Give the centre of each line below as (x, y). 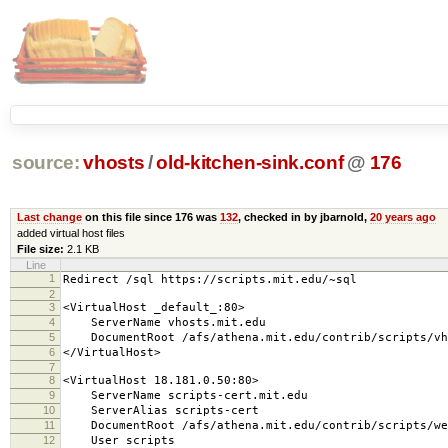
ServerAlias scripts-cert (161, 410)
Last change (49, 216)
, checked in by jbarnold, (303, 216)
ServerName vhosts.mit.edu (164, 322)
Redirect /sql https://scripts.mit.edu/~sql (210, 279)
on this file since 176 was (150, 216)
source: (45, 163)
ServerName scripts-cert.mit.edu (185, 395)
